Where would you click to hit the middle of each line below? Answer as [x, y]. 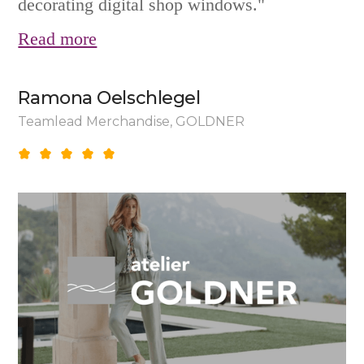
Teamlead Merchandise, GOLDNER [132, 121]
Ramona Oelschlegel [109, 97]
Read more [58, 38]
